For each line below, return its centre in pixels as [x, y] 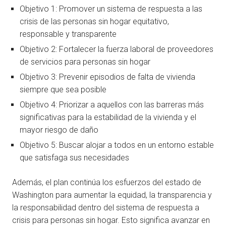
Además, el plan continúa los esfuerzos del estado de [107, 183]
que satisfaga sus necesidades [74, 158]
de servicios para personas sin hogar [85, 62]
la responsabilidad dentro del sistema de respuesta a [106, 208]
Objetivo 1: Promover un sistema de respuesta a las [111, 9]
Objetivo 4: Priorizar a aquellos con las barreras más [112, 105]
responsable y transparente [68, 34]
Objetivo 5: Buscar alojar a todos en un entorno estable [117, 145]
